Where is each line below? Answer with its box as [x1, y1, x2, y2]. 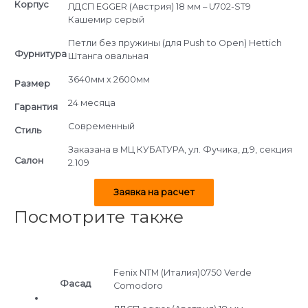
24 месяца [68, 97, 115, 108]
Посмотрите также [14, 206, 184, 227]
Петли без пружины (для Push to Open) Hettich [68, 37, 282, 48]
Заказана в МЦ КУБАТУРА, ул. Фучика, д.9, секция [68, 144, 292, 155]
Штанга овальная [68, 50, 148, 61]
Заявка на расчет [113, 186, 195, 197]
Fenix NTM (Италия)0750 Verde [113, 267, 252, 278]
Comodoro [113, 280, 163, 291]
